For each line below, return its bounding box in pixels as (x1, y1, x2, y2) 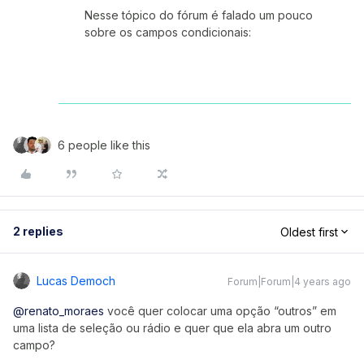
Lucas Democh (37, 274, 115, 288)
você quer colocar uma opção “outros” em (104, 304, 336, 318)
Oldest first (280, 224, 338, 239)
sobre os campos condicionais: (84, 25, 254, 39)
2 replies (13, 224, 63, 238)
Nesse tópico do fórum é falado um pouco (84, 8, 313, 22)
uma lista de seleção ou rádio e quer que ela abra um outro (13, 321, 331, 335)
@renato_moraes (13, 304, 104, 318)
